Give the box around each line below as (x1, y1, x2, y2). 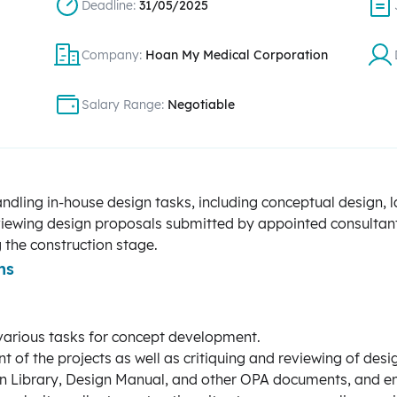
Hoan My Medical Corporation (145, 47, 329, 63)
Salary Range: (82, 97, 168, 113)
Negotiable (167, 97, 236, 113)
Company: (82, 47, 146, 63)
